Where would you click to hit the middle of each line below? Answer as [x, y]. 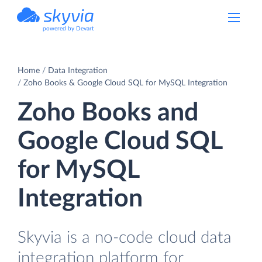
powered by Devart [68, 29]
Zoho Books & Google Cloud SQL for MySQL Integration [125, 83]
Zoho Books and [108, 113]
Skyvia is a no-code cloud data [125, 237]
